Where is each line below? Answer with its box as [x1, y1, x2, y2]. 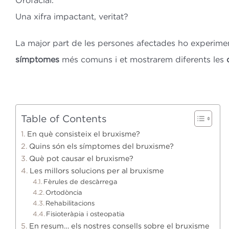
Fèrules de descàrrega [43, 178, 118, 186]
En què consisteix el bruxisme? [27, 130, 140, 138]
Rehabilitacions [45, 199, 95, 207]
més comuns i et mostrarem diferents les [59, 55, 226, 64]
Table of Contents [20, 113, 107, 124]
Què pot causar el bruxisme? [29, 154, 133, 163]
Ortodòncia [45, 189, 83, 196]
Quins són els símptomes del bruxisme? [29, 142, 174, 150]
